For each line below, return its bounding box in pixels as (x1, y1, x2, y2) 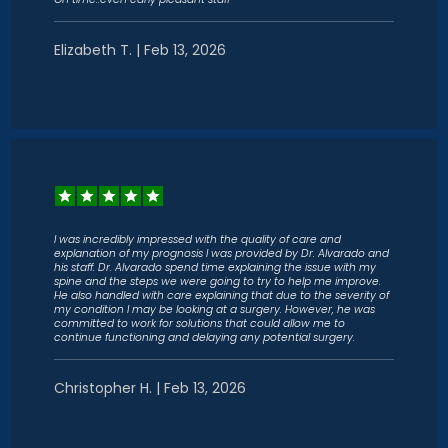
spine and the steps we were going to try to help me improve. (54, 274, 381, 289)
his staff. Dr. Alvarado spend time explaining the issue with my (54, 260, 376, 275)
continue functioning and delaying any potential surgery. (54, 330, 355, 345)
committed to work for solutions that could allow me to (54, 316, 345, 331)
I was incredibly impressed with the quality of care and (54, 232, 341, 247)
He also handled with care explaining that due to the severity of (54, 288, 389, 303)
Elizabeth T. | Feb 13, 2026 (54, 40, 226, 60)
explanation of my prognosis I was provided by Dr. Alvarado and (54, 246, 389, 261)
